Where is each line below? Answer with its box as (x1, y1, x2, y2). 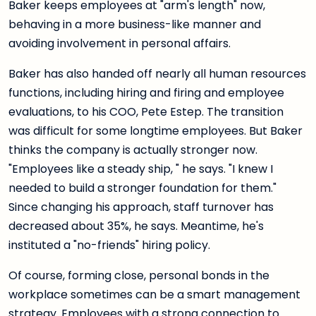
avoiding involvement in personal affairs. (8, 35, 231, 52)
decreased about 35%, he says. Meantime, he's (8, 218, 264, 235)
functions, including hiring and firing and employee (8, 85, 284, 102)
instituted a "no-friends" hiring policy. (8, 237, 210, 254)
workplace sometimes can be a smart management (8, 286, 300, 303)
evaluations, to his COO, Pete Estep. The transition (8, 104, 284, 121)
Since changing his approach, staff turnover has (8, 199, 274, 216)
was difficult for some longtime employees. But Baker (8, 123, 303, 140)
